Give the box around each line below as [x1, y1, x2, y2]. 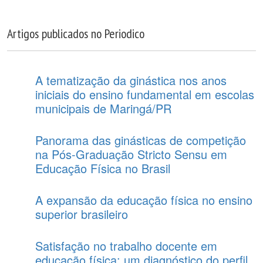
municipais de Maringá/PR [35, 100, 171, 117]
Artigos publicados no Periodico [7, 25, 144, 42]
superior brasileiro [35, 205, 128, 222]
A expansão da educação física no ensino [35, 191, 252, 208]
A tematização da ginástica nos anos [35, 72, 227, 89]
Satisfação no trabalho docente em [35, 237, 217, 254]
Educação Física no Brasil [35, 160, 170, 177]
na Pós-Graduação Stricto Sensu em [35, 146, 227, 163]
